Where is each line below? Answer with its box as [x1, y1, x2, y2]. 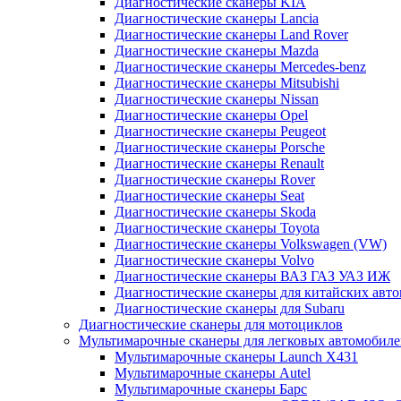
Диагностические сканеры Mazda [115, 43, 319, 59]
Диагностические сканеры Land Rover [115, 27, 348, 43]
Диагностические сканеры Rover [115, 172, 315, 188]
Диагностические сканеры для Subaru [115, 301, 345, 317]
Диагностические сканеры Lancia [115, 11, 319, 27]
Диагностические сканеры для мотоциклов [79, 317, 343, 333]
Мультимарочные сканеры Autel [115, 365, 311, 381]
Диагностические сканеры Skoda [115, 204, 316, 220]
